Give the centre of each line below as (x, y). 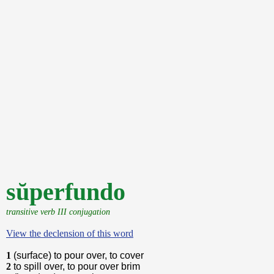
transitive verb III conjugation (58, 212)
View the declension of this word (70, 233)
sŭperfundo (66, 192)
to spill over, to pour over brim (77, 266)
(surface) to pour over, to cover (79, 255)
